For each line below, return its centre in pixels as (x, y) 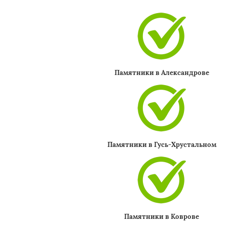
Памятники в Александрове (162, 73)
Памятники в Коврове (162, 217)
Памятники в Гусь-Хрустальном (162, 145)
